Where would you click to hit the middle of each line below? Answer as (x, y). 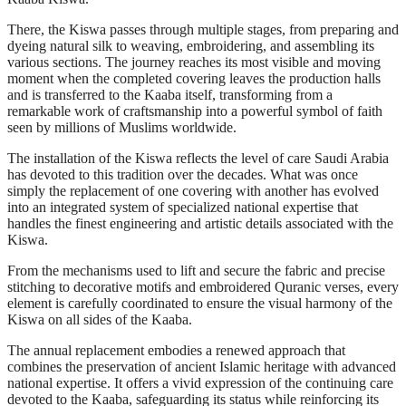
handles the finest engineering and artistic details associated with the (200, 224)
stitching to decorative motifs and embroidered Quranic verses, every (203, 287)
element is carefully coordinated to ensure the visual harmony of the (200, 304)
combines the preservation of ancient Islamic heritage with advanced (202, 367)
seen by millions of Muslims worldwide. (122, 128)
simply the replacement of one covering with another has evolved (193, 191)
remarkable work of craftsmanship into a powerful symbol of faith (195, 111)
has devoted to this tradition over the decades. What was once (183, 175)
